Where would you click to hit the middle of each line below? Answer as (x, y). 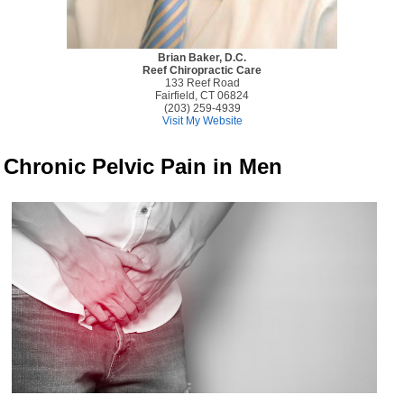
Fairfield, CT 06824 (202, 96)
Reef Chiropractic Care (202, 70)
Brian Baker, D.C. (202, 58)
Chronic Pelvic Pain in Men (143, 166)
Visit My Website (202, 121)
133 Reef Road (202, 83)
